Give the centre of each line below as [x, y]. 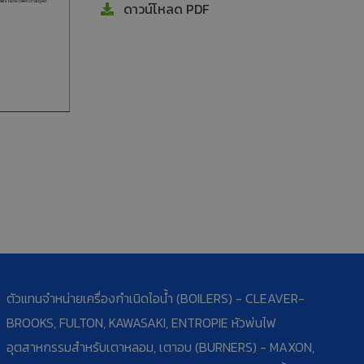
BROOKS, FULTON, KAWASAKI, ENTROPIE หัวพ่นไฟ [141, 322]
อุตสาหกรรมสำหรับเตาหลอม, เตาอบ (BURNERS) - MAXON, [160, 347]
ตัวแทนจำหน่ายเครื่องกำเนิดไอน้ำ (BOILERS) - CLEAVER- [155, 298]
